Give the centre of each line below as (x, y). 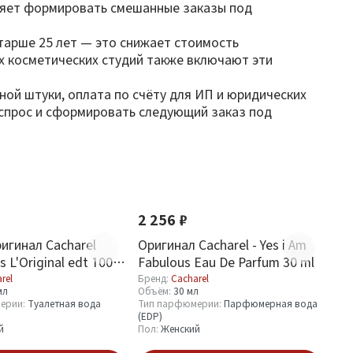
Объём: (156, 291)
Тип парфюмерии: (181, 304)
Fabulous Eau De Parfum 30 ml (226, 262)
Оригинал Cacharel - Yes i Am (222, 245)
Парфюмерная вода (271, 304)
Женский (180, 329)
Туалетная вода (64, 304)
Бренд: (154, 279)
